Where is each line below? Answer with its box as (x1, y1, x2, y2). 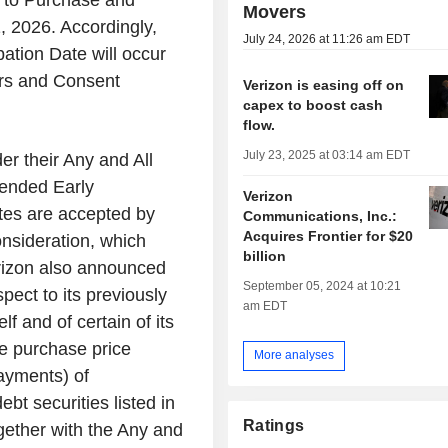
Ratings (243, 416, 305, 434)
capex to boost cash (243, 96, 384, 113)
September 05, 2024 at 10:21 (243, 278, 402, 293)
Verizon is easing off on (243, 76, 405, 93)
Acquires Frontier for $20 (243, 227, 414, 244)
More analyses (254, 348, 335, 363)
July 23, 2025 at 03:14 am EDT (243, 147, 411, 162)
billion (243, 247, 287, 264)
